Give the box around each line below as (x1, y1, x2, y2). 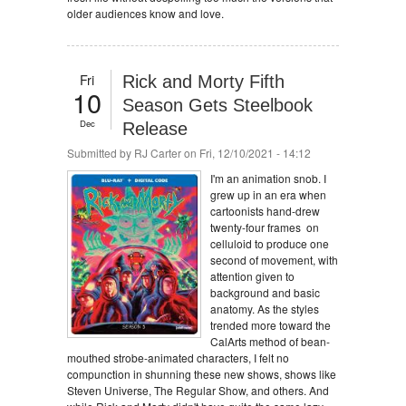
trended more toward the (210, 317, 331, 333)
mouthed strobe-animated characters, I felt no (67, 350, 289, 365)
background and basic (210, 285, 320, 300)
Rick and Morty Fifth (122, 72, 285, 92)
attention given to (210, 268, 295, 284)
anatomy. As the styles (210, 301, 319, 316)
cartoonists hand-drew (210, 203, 320, 218)
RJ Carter (134, 145, 181, 160)
